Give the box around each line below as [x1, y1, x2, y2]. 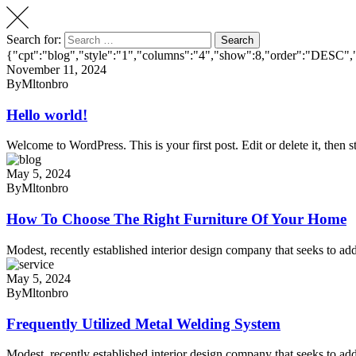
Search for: [6, 33, 61, 47]
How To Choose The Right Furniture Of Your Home [6, 211, 346, 228]
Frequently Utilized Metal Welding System [6, 315, 281, 332]
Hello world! [6, 106, 87, 123]
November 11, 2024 [6, 63, 106, 77]
